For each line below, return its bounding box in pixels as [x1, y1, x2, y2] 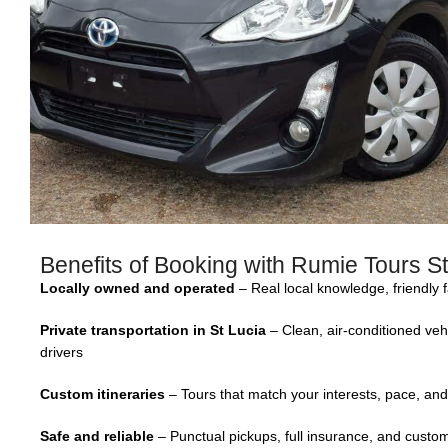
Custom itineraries [40, 386, 165, 402]
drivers [40, 344, 83, 360]
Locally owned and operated [40, 280, 235, 296]
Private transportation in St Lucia [40, 322, 266, 338]
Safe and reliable [40, 428, 154, 444]
